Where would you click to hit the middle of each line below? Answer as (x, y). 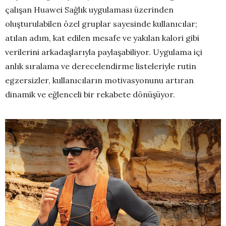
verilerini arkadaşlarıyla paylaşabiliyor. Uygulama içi (104, 52)
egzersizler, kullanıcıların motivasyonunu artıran (99, 80)
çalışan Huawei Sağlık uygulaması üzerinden (89, 10)
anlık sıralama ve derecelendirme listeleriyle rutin (101, 66)
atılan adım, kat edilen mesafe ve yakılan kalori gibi (102, 38)
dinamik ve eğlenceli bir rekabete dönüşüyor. (90, 95)
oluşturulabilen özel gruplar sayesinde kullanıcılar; (101, 24)
